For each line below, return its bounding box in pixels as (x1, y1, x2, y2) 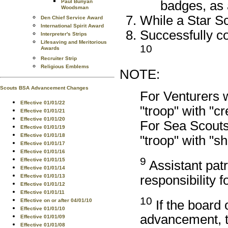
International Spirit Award (41, 23, 104, 28)
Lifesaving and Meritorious (41, 39, 107, 45)
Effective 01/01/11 (20, 189, 65, 195)
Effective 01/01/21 (20, 108, 65, 113)
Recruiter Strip (41, 55, 77, 61)
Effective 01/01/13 (20, 173, 65, 179)
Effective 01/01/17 (20, 140, 65, 146)
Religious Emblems (41, 64, 89, 69)
